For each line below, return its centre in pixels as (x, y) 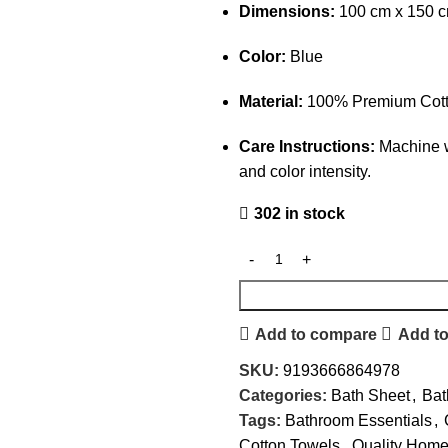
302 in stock (299, 213)
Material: (271, 101)
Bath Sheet (370, 395)
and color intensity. (305, 171)
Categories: (283, 395)
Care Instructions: (307, 146)
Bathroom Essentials (358, 420)
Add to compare (316, 334)
